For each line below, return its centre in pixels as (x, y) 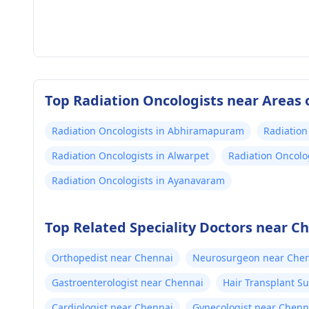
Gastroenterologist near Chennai (128, 282)
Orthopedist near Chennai (112, 258)
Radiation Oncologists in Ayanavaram (138, 180)
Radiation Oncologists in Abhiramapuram (148, 131)
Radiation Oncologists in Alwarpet (130, 156)
